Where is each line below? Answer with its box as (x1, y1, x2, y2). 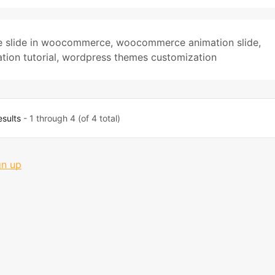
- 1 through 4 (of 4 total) (21, 113, 121, 123)
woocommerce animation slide (116, 36, 258, 48)
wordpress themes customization (62, 51, 217, 63)
